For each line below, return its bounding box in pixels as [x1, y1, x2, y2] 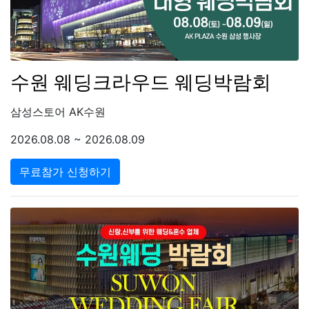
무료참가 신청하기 [19, 164, 111, 179]
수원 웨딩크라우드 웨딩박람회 [10, 70, 271, 94]
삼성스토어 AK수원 [10, 104, 106, 119]
